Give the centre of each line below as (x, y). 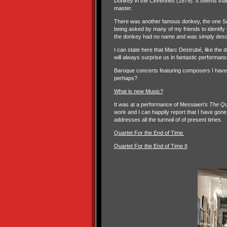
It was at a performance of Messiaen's (161, 104)
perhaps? (125, 78)
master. (123, 8)
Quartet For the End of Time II (150, 146)
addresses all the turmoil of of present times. (168, 119)
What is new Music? (138, 91)
